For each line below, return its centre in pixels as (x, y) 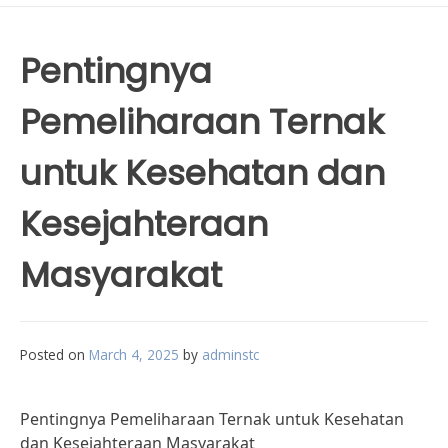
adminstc (230, 354)
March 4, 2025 (134, 354)
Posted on (54, 354)
